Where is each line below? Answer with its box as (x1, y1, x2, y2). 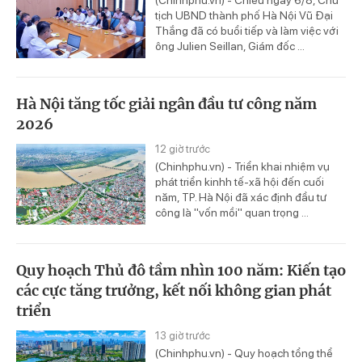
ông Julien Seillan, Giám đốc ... (155, 40, 305, 53)
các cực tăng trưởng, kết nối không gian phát (16, 280, 331, 300)
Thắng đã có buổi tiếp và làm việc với (155, 24, 339, 38)
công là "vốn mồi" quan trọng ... (155, 206, 309, 220)
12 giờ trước (155, 143, 210, 156)
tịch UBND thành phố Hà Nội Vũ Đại (155, 9, 333, 23)
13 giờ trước (155, 329, 210, 342)
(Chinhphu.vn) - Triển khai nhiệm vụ (155, 160, 330, 174)
